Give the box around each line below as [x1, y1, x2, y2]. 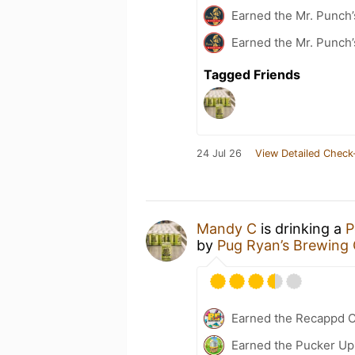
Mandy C [197, 220, 257, 237]
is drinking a [257, 220, 345, 237]
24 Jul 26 [197, 147, 242, 159]
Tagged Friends [204, 67, 300, 82]
